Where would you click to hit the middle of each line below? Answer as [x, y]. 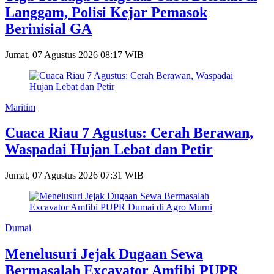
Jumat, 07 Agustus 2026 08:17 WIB [74, 54]
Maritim [20, 107]
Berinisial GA [48, 28]
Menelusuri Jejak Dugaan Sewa [104, 254]
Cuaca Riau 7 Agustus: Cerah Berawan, [129, 133]
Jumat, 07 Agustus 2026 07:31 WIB [74, 176]
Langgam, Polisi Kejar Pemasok [106, 12]
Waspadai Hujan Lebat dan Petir [109, 150]
